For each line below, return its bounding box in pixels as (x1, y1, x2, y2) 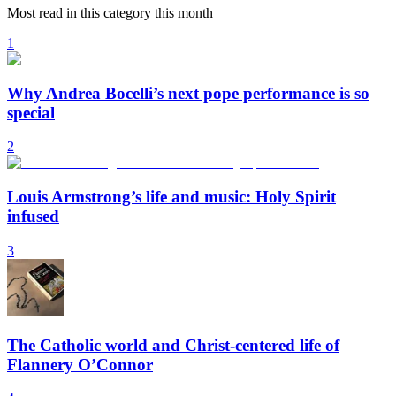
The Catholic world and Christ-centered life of (7, 335, 339, 354)
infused (7, 207, 59, 226)
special (7, 103, 55, 122)
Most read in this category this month (7, 5, 213, 20)
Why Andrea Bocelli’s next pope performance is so (7, 83, 369, 103)
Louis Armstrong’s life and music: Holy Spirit (7, 187, 336, 207)
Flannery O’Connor (7, 354, 153, 374)
